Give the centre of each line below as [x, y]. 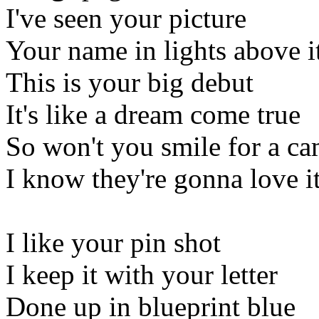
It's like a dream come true [153, 114]
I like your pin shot [113, 242]
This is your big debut [130, 82]
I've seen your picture [126, 18]
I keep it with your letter [142, 274]
